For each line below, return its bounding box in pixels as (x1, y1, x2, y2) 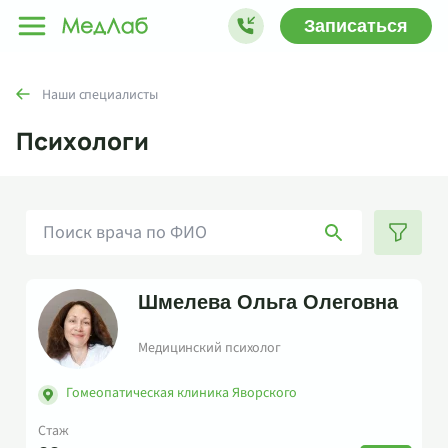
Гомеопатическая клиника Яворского (66, 383, 297, 403)
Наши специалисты (42, 85, 158, 105)
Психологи (16, 124, 149, 157)
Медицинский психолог (138, 338, 281, 358)
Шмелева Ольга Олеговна (138, 291, 398, 313)
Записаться (304, 15, 408, 36)
